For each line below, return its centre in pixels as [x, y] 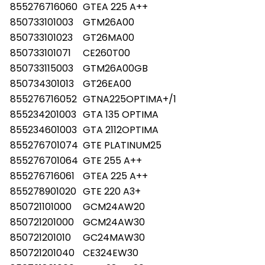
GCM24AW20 [114, 206]
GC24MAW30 [114, 237]
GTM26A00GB [115, 68]
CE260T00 [106, 53]
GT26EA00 [107, 83]
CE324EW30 [111, 253]
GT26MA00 [109, 37]
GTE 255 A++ [112, 160]
